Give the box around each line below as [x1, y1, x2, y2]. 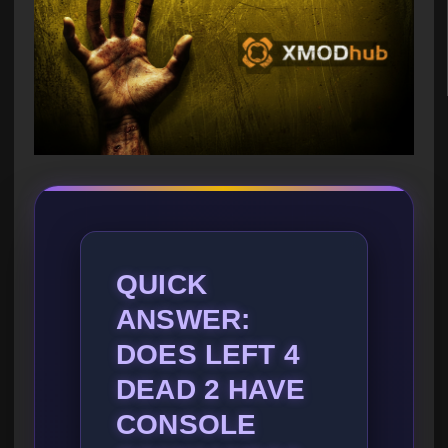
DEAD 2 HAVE [116, 374, 305, 406]
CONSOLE [116, 409, 257, 441]
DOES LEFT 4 [116, 339, 300, 371]
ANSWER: [116, 304, 251, 336]
